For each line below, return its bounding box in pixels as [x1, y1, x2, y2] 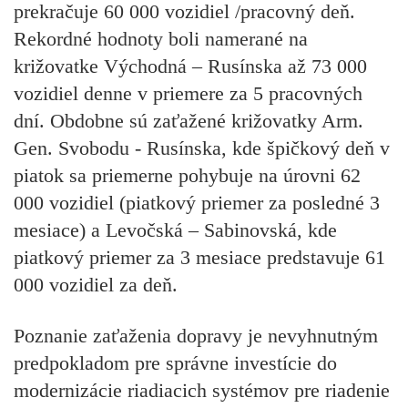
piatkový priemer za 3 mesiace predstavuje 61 [14, 245, 385, 269]
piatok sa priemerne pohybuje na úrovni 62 [14, 163, 361, 187]
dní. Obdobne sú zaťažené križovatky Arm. [14, 108, 363, 132]
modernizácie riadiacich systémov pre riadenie [14, 379, 390, 403]
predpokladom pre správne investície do [14, 352, 337, 375]
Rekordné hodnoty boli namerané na [14, 26, 308, 50]
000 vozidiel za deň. [14, 272, 178, 296]
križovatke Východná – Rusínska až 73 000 [14, 54, 367, 77]
